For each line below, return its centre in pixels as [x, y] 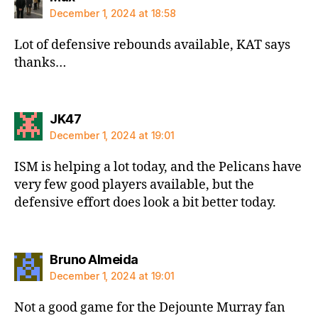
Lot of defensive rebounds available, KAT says [152, 45]
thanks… [40, 62]
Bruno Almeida [94, 259]
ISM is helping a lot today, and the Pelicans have [158, 167]
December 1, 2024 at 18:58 [113, 13]
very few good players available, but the [134, 185]
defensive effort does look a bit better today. [145, 203]
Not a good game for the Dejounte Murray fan [150, 307]
